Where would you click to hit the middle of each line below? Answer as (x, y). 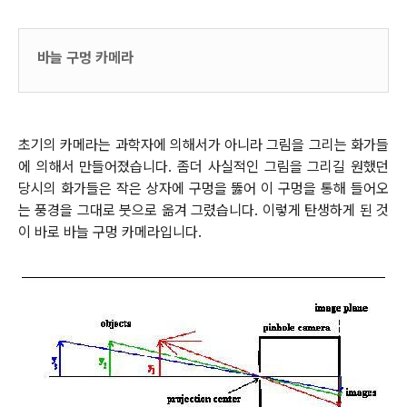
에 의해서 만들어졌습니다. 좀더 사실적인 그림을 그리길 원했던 (203, 166)
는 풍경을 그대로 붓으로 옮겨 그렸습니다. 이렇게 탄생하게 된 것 (203, 210)
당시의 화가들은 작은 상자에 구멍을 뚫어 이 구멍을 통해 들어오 (203, 188)
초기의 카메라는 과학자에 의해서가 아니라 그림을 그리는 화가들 (203, 144)
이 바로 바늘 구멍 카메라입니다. (110, 232)
